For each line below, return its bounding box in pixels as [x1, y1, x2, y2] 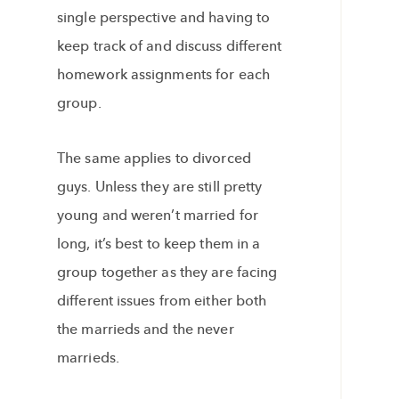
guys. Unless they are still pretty [57, 177, 263, 197]
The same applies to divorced [57, 149, 251, 168]
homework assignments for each [57, 65, 270, 85]
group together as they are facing [57, 263, 278, 282]
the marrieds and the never [57, 320, 234, 339]
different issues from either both [57, 291, 267, 311]
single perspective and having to [57, 8, 271, 28]
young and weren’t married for [57, 206, 258, 225]
